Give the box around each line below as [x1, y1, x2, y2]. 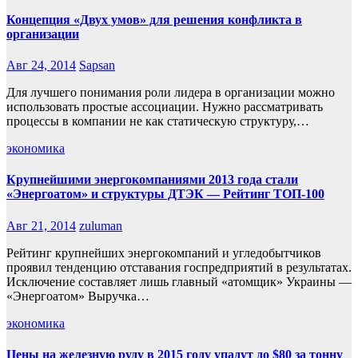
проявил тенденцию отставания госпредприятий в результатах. [6, 260, 352, 274]
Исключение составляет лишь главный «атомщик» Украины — [6, 274, 352, 288]
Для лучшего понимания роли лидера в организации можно [6, 86, 335, 100]
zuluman [79, 218, 122, 233]
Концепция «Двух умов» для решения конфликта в [6, 12, 302, 26]
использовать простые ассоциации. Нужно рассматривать [6, 100, 323, 114]
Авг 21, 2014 [6, 218, 76, 233]
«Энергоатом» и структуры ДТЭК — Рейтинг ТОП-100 [6, 187, 324, 201]
